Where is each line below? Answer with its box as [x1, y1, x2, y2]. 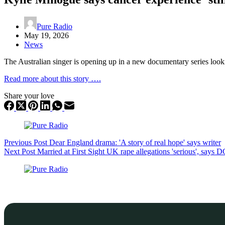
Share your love [4, 91, 54, 100]
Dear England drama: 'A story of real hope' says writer [49, 138, 221, 147]
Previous [4, 138, 34, 147]
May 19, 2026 [24, 31, 69, 40]
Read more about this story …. [4, 74, 101, 83]
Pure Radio [37, 22, 72, 31]
